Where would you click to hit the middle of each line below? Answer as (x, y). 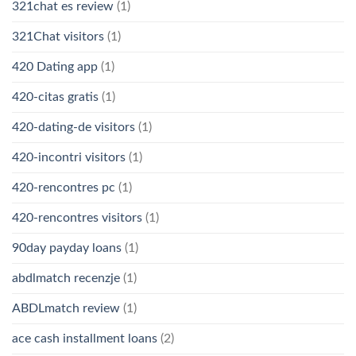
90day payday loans (67, 248)
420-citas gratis (55, 97)
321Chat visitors (58, 36)
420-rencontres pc (64, 187)
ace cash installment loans (85, 338)
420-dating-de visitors (74, 127)
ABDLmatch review (66, 308)
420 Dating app (55, 66)
